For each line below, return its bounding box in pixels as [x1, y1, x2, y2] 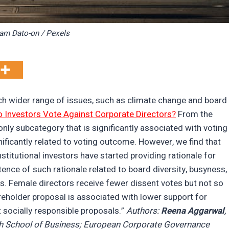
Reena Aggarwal [161, 204, 224, 217]
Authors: [126, 204, 161, 217]
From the [176, 107, 213, 121]
